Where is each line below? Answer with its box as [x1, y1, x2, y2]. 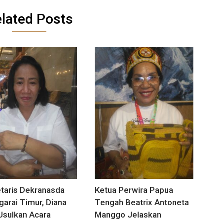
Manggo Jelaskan [95, 210, 162, 220]
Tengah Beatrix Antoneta [95, 197, 189, 208]
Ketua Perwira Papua [95, 185, 174, 195]
